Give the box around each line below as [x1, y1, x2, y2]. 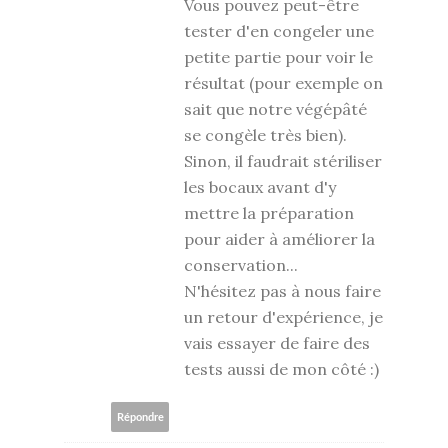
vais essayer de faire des [184, 333, 370, 354]
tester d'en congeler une [184, 21, 374, 42]
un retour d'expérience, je [184, 307, 383, 328]
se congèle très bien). [184, 125, 347, 146]
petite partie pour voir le [184, 47, 373, 68]
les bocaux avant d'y [184, 177, 336, 198]
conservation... [184, 255, 298, 276]
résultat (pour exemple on [184, 73, 383, 94]
